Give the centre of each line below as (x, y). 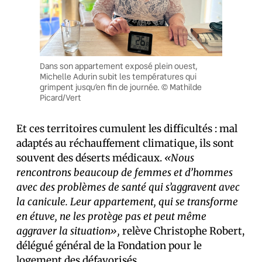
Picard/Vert (61, 97)
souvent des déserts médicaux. (90, 158)
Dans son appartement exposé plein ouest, (119, 66)
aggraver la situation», (69, 231)
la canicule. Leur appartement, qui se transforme (127, 201)
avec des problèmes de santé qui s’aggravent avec (128, 187)
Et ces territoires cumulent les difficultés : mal (127, 128)
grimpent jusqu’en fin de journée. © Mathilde (121, 87)
